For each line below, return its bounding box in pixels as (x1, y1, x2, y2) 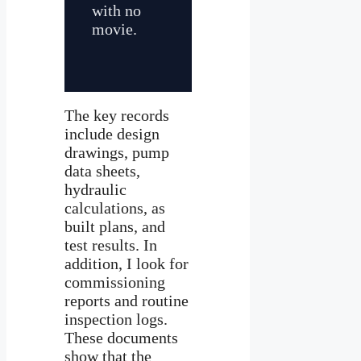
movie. (92, 19, 137, 38)
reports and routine (64, 291, 189, 309)
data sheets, (64, 161, 140, 180)
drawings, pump (64, 143, 169, 161)
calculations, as (64, 198, 165, 217)
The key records (64, 106, 169, 124)
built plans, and (64, 217, 165, 235)
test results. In (64, 235, 157, 254)
